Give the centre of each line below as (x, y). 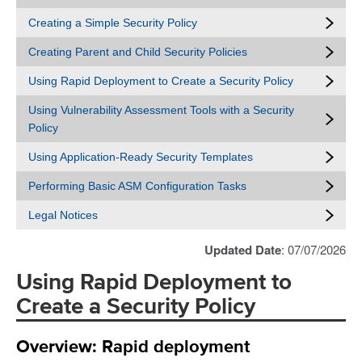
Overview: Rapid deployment (133, 347)
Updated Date (243, 250)
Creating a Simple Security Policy (113, 23)
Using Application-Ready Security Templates (141, 157)
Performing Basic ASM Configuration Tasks (137, 186)
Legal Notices (63, 215)
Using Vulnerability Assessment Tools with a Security (161, 110)
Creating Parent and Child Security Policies (138, 52)
